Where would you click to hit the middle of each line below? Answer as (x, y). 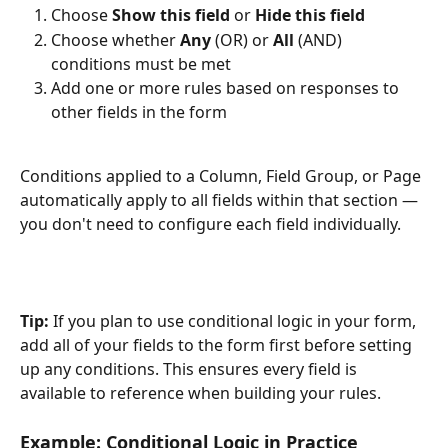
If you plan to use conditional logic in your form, (234, 321)
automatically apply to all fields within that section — (221, 200)
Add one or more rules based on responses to (227, 87)
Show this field (171, 15)
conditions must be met (141, 63)
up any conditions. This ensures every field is (190, 369)
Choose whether (115, 39)
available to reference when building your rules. (200, 393)
